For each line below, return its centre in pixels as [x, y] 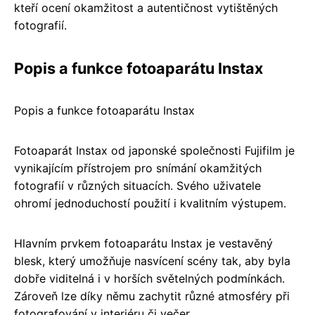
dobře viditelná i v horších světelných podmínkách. [149, 278]
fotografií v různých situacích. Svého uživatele [137, 185]
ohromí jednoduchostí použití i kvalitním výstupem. [150, 203]
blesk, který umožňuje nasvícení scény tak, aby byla [152, 261]
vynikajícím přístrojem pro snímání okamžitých [138, 168]
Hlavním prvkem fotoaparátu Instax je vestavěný [143, 243]
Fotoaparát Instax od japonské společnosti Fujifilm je [154, 150]
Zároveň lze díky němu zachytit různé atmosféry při [152, 296]
